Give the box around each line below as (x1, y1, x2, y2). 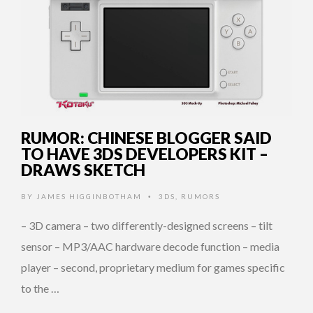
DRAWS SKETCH (21, 159, 145, 180)
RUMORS (181, 191, 220, 201)
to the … (21, 281, 59, 295)
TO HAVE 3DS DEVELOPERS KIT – (21, 143, 268, 163)
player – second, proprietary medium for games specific (21, 260, 285, 274)
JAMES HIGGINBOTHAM (36, 191, 142, 201)
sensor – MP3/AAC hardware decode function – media (21, 239, 279, 253)
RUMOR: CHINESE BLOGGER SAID (21, 127, 272, 147)
